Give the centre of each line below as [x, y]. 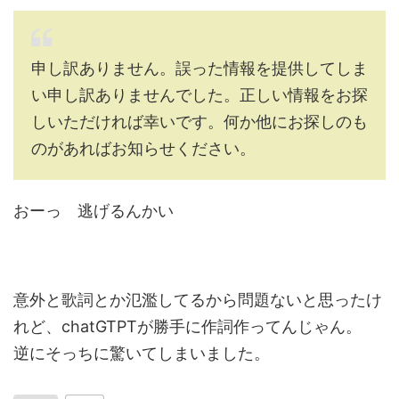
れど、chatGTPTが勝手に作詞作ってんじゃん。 [187, 326]
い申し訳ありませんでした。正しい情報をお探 [199, 95]
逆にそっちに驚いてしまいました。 [142, 353]
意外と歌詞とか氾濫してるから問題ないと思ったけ [198, 300]
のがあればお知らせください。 [143, 148]
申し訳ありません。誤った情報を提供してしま [199, 68]
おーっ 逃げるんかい [94, 211]
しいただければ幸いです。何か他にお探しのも [199, 122]
